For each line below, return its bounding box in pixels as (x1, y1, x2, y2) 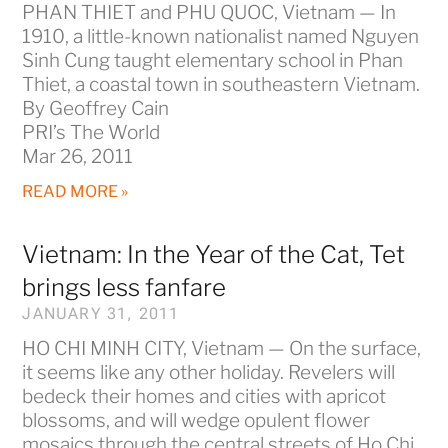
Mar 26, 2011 (22, 144, 134, 168)
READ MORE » (22, 181, 129, 201)
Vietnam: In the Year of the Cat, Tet (22, 239, 406, 269)
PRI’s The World (22, 120, 161, 144)
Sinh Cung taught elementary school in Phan (22, 48, 404, 72)
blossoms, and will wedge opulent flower (22, 408, 371, 432)
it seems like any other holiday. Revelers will (22, 360, 396, 384)
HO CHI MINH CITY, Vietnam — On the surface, (22, 336, 422, 360)
